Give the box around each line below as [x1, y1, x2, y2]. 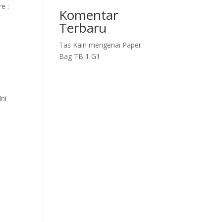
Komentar [59, 6, 118, 24]
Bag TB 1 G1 [59, 52, 101, 61]
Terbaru [59, 19, 107, 37]
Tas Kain [59, 40, 87, 50]
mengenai [87, 40, 123, 50]
